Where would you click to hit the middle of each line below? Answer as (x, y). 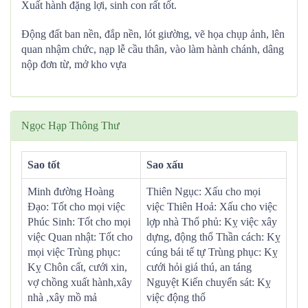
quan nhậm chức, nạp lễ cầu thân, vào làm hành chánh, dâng (153, 49)
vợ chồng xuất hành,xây (80, 282)
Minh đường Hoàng (71, 191)
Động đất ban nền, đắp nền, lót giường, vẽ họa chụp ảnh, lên (153, 34)
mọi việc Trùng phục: (74, 252)
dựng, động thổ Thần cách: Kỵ (213, 237)
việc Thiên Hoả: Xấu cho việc (212, 207)
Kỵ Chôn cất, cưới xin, (77, 267)
